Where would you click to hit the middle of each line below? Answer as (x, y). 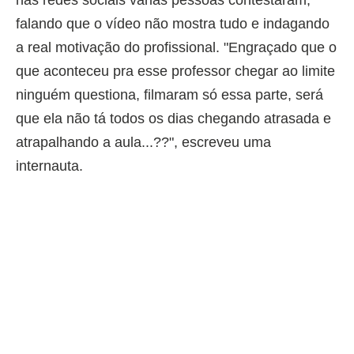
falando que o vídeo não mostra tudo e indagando (173, 23)
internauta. (49, 166)
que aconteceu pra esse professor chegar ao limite (175, 71)
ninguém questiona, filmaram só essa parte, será (169, 94)
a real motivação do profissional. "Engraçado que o (176, 47)
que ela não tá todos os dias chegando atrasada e (173, 118)
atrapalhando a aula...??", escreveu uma (143, 142)
